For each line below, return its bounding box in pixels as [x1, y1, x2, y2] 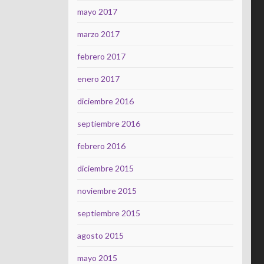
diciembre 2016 [77, 96, 134, 106]
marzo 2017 [77, 29, 120, 39]
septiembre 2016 [77, 118, 140, 128]
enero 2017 [77, 74, 120, 84]
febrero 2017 [77, 51, 126, 61]
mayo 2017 [77, 6, 117, 16]
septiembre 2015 [77, 208, 140, 218]
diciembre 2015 [77, 163, 134, 173]
